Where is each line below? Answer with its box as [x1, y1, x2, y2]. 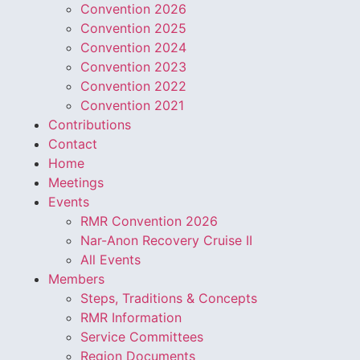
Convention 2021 [80, 97, 184, 114]
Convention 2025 [80, 20, 186, 37]
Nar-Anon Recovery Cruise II [80, 232, 252, 249]
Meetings [48, 174, 104, 191]
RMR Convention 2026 [80, 213, 218, 230]
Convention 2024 [80, 39, 186, 56]
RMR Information [80, 309, 182, 326]
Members [48, 271, 104, 288]
